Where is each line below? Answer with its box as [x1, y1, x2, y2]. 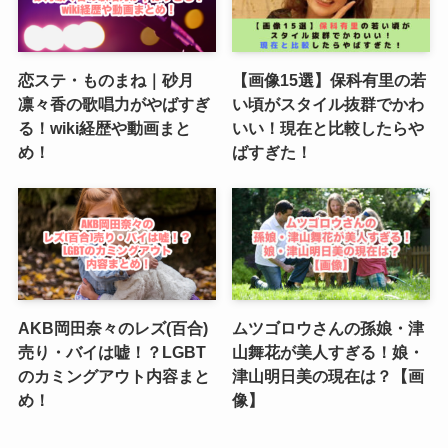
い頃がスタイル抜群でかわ [232, 95, 425, 114]
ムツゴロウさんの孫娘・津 [232, 318, 425, 337]
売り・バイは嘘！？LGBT [17, 342, 206, 361]
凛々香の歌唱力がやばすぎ [17, 95, 210, 114]
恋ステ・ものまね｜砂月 [17, 71, 194, 90]
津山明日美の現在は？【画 [232, 366, 425, 385]
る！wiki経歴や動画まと [17, 119, 191, 138]
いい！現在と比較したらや [232, 119, 425, 138]
